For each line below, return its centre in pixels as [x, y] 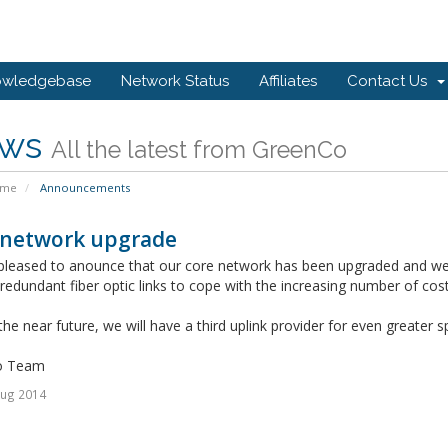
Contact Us [391, 81]
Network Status [175, 81]
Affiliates [288, 81]
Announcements [83, 188]
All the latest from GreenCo [198, 150]
